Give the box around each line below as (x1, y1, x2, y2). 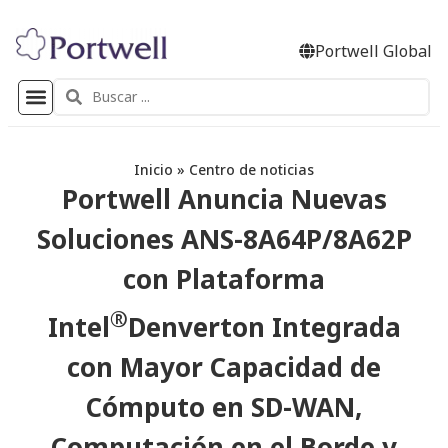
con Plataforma (123, 261, 325, 298)
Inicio (134, 160, 173, 180)
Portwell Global (315, 40, 432, 63)
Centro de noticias (189, 160, 314, 180)
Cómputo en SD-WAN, (86, 388, 362, 425)
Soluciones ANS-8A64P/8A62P (36, 221, 412, 258)
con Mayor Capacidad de (67, 348, 381, 385)
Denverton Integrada (127, 308, 401, 345)
